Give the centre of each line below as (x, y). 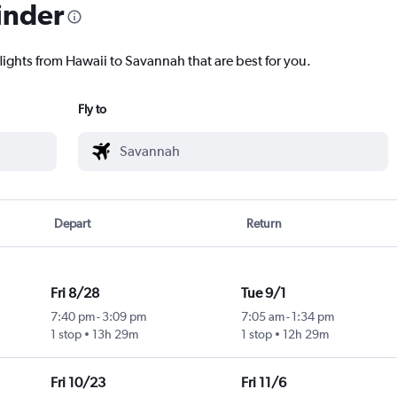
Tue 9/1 (263, 293)
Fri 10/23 (78, 383)
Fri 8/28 (74, 293)
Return (264, 224)
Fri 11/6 (263, 383)
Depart (73, 224)
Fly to (92, 109)
